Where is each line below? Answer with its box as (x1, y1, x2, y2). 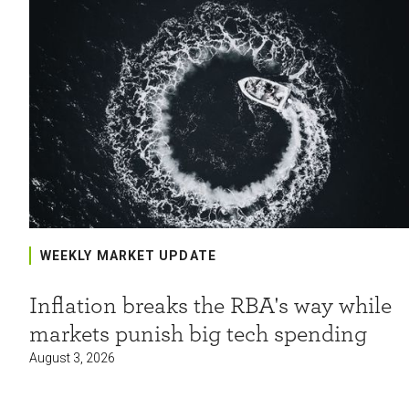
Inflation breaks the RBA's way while (28, 294, 392, 318)
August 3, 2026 (28, 351, 115, 365)
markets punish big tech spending (28, 322, 367, 346)
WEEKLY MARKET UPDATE (39, 248, 216, 263)
